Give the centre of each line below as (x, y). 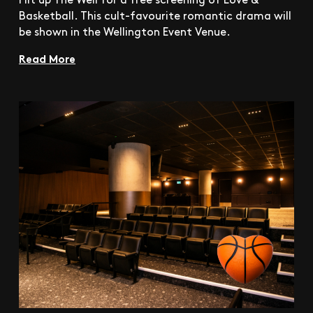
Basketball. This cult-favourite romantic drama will (155, 15)
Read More (47, 58)
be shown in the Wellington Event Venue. (125, 31)
